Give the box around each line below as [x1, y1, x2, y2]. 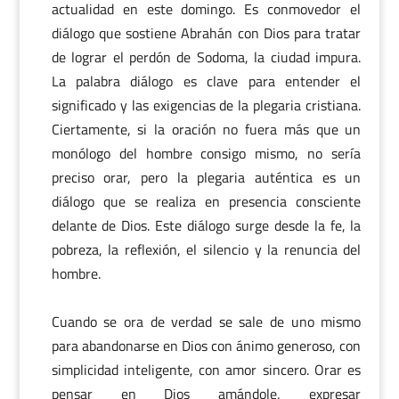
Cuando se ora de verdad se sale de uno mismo [51, 311, 362, 332]
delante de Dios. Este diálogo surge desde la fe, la [51, 215, 362, 236]
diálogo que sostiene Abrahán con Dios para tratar [51, 22, 362, 44]
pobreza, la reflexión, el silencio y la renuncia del [51, 239, 362, 260]
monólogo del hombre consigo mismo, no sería [51, 142, 362, 164]
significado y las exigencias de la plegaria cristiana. [51, 94, 362, 116]
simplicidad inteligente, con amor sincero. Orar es [51, 359, 362, 380]
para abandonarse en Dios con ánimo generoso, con [51, 335, 362, 356]
